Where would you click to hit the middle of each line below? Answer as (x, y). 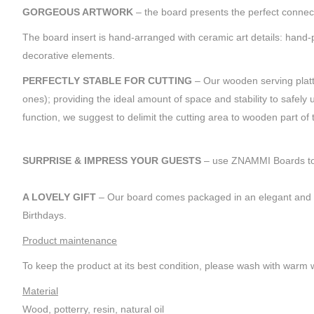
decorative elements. (69, 55)
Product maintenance (70, 240)
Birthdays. (45, 215)
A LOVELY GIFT (61, 197)
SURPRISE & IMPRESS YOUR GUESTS (112, 161)
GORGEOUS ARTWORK (78, 12)
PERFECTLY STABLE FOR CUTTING (109, 81)
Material (40, 291)
